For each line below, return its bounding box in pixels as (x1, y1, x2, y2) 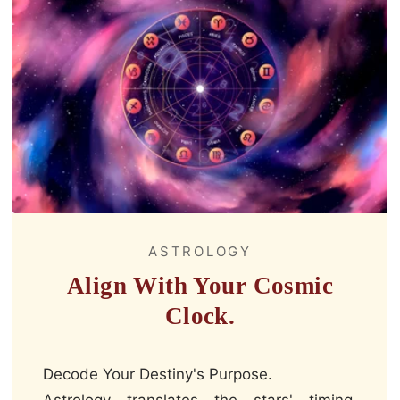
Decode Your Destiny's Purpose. (43, 365, 272, 384)
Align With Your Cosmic (67, 272, 333, 300)
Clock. (164, 303, 236, 330)
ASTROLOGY (148, 243, 252, 261)
